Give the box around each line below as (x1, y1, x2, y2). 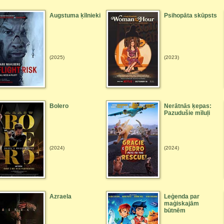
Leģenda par (164, 193, 199, 200)
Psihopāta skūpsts (164, 12, 217, 19)
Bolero (49, 102, 68, 109)
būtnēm (164, 207, 185, 214)
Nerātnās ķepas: (164, 102, 211, 109)
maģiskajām (164, 200, 199, 207)
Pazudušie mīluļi (164, 109, 210, 116)
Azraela (49, 193, 71, 200)
